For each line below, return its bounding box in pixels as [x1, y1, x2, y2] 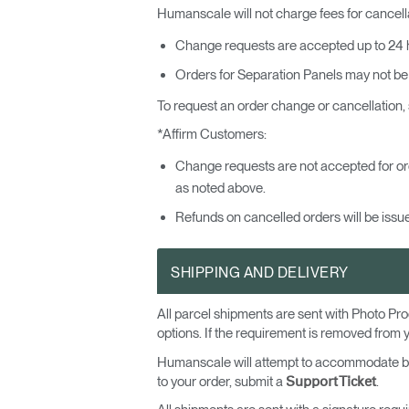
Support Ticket [286, 374, 376, 389]
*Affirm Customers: [157, 126, 267, 142]
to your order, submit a [157, 372, 286, 390]
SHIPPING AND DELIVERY [171, 264, 349, 281]
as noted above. [175, 180, 266, 196]
